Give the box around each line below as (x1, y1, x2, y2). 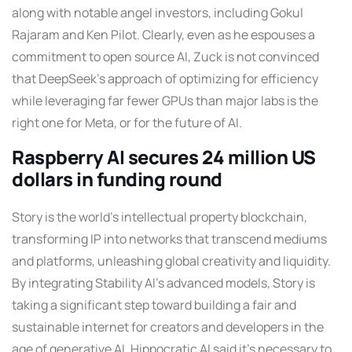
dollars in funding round (12, 166, 222, 192)
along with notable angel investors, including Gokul (12, 3, 303, 21)
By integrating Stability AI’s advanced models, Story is (12, 273, 315, 291)
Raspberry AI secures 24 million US (12, 144, 316, 170)
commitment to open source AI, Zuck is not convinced (12, 47, 319, 65)
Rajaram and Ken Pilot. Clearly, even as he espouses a (12, 25, 315, 43)
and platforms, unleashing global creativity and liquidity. (12, 251, 331, 269)
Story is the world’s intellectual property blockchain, (12, 207, 307, 225)
